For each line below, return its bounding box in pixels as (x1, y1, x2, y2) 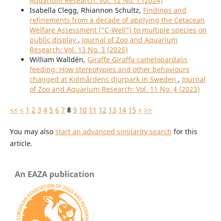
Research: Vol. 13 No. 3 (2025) (29, 45, 128, 55)
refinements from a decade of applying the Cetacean (29, 15, 205, 25)
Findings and (143, 5, 186, 15)
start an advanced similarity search (55, 127, 172, 137)
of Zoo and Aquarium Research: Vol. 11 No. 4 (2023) (29, 84, 200, 94)
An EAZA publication (15, 169, 95, 180)
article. (9, 139, 33, 148)
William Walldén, (29, 55, 87, 65)
